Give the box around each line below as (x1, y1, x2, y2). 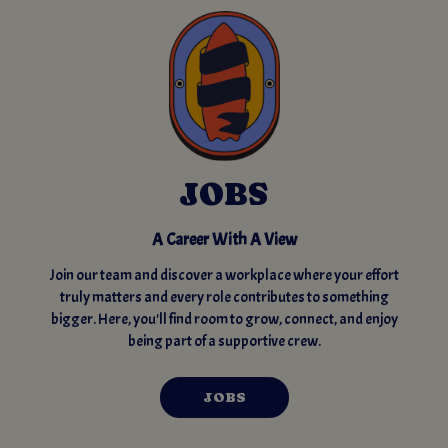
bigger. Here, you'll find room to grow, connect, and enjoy (50, 309, 398, 329)
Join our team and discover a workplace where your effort (49, 265, 399, 285)
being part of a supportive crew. (127, 331, 321, 351)
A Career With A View (151, 229, 297, 250)
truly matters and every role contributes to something (59, 287, 389, 307)
